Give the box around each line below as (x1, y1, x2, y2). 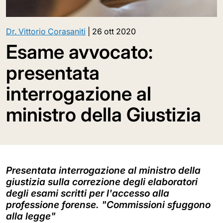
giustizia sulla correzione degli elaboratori (6, 175, 198, 188)
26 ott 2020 (92, 26, 136, 36)
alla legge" (6, 210, 56, 222)
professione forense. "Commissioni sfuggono (6, 198, 211, 211)
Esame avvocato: (6, 40, 153, 63)
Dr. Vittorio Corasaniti (6, 26, 86, 36)
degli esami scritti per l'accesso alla (6, 187, 169, 199)
